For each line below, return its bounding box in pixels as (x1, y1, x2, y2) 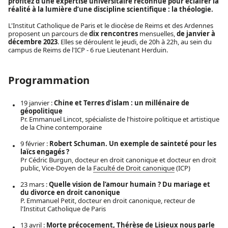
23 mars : (20, 179, 47, 189)
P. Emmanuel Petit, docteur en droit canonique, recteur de (20, 195, 195, 205)
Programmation (8, 73, 90, 87)
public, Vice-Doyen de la (20, 163, 93, 173)
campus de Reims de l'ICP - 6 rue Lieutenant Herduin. (8, 45, 168, 54)
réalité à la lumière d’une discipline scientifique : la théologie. (8, 4, 213, 14)
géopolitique (20, 106, 63, 116)
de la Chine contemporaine (20, 122, 102, 132)
